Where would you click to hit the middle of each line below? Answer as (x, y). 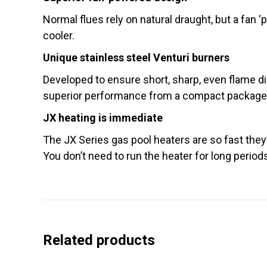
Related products (99, 240)
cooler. (59, 35)
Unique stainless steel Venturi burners (136, 57)
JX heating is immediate (103, 117)
